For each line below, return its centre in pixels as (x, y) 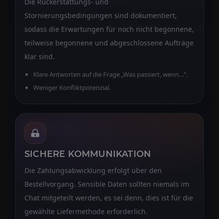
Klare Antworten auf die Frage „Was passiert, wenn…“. (110, 74)
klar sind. (40, 56)
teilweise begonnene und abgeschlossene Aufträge (109, 43)
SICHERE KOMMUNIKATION (88, 154)
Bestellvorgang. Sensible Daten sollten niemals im (107, 184)
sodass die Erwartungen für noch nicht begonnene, (109, 29)
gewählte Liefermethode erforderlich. (86, 211)
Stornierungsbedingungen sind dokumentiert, (101, 15)
